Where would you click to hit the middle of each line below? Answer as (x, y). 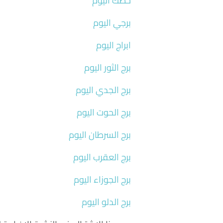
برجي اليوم (112, 22)
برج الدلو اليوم (106, 202)
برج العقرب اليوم (102, 157)
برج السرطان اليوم (100, 134)
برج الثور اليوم (107, 67)
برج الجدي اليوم (103, 90)
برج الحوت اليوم (104, 112)
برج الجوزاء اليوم (102, 179)
